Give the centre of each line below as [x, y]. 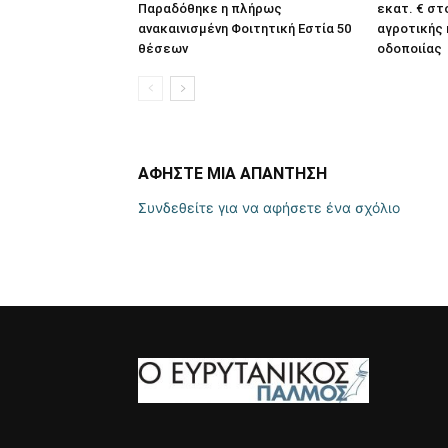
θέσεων [163, 48]
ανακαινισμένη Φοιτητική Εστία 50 [244, 28]
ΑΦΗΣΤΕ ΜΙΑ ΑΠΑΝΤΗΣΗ [232, 173]
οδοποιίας [409, 48]
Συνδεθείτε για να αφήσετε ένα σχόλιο [269, 207]
